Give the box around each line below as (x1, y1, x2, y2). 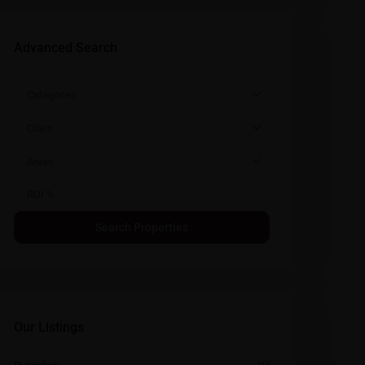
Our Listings (14, 319, 84, 335)
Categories (27, 89, 77, 101)
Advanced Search (14, 40, 117, 55)
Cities (27, 122, 53, 134)
